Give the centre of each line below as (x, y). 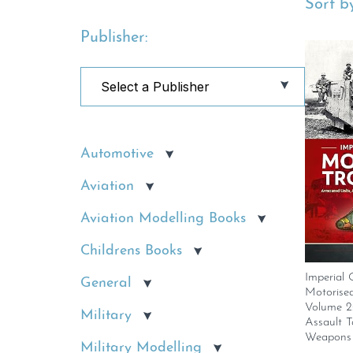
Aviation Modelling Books (163, 219)
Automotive (117, 154)
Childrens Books (131, 251)
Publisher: (114, 38)
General (106, 283)
